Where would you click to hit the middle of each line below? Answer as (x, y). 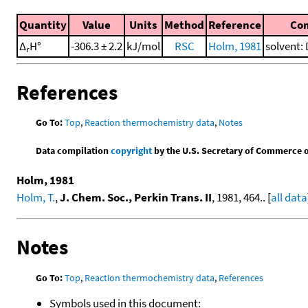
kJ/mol (143, 46)
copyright (132, 151)
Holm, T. (36, 198)
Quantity (43, 24)
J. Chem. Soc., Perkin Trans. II (136, 198)
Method (184, 24)
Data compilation (74, 151)
